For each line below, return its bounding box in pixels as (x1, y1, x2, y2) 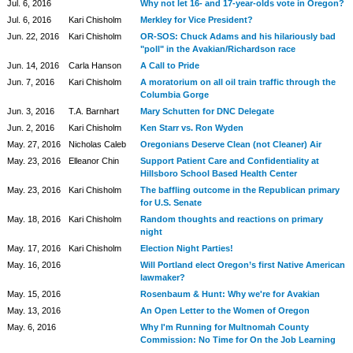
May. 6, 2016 (6, 322, 56, 332)
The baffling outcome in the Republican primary (139, 185, 340, 195)
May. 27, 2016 (6, 139, 61, 149)
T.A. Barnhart (68, 106, 119, 116)
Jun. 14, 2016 (6, 61, 59, 70)
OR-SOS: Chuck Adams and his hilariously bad (139, 32, 336, 41)
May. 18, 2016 (6, 214, 61, 224)
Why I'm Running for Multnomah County (139, 322, 309, 332)
